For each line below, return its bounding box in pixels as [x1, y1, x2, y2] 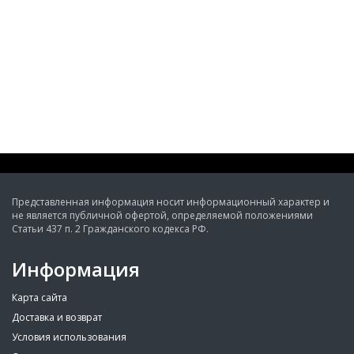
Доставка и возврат [12, 311, 102, 324]
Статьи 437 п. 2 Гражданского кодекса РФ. [12, 222, 209, 235]
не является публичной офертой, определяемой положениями [12, 209, 313, 222]
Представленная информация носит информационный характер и [12, 195, 330, 209]
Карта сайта [12, 291, 67, 304]
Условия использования [12, 330, 126, 344]
